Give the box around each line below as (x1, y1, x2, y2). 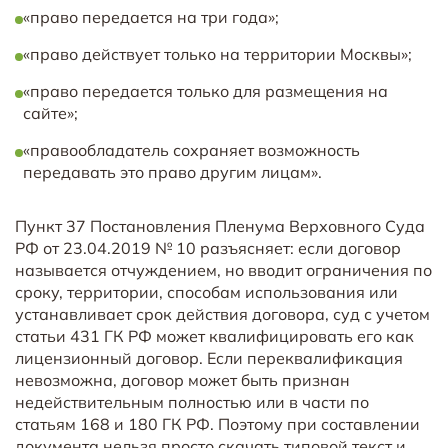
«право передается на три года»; (23, 6, 279, 27)
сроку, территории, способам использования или (15, 281, 398, 302)
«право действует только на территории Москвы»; (23, 43, 412, 64)
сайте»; (23, 102, 78, 123)
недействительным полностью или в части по (15, 391, 369, 412)
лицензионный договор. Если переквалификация (15, 347, 403, 368)
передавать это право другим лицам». (23, 161, 322, 182)
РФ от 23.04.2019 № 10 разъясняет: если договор (15, 237, 401, 258)
